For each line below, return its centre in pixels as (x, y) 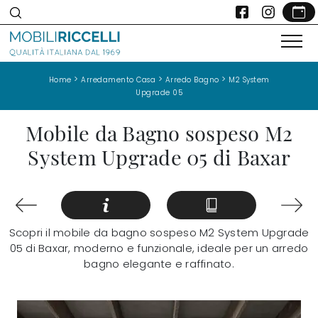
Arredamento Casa (118, 79)
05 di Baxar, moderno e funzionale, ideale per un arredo (159, 248)
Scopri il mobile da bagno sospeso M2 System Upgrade (159, 233)
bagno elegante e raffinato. (159, 264)
